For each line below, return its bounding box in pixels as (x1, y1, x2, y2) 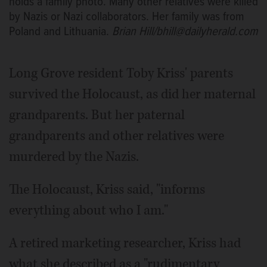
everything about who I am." (9, 201, 168, 219)
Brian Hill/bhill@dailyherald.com (112, 23, 258, 40)
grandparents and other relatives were (9, 126, 224, 145)
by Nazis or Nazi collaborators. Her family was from (9, 8, 244, 25)
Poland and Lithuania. (9, 23, 112, 40)
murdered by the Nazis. (9, 147, 139, 166)
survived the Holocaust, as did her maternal (9, 85, 256, 103)
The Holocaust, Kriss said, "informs (9, 180, 205, 198)
